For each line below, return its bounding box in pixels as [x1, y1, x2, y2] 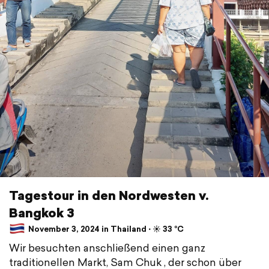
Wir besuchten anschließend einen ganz [9, 240, 205, 256]
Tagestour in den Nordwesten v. [9, 186, 209, 205]
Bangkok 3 [9, 204, 74, 222]
